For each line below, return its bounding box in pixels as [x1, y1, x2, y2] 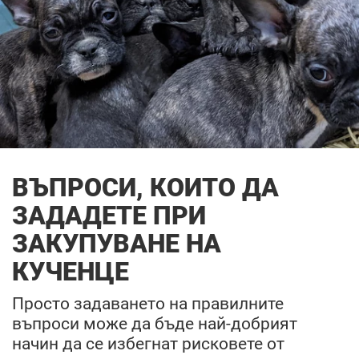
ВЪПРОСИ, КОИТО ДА [12, 171, 279, 203]
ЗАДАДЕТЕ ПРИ [12, 200, 206, 231]
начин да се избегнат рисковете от [12, 333, 284, 353]
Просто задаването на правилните [12, 293, 284, 313]
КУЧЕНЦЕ [12, 256, 129, 287]
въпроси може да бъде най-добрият [12, 313, 297, 333]
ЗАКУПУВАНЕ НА [12, 228, 221, 259]
